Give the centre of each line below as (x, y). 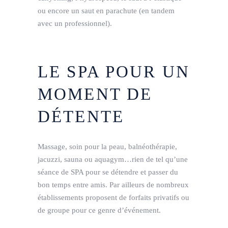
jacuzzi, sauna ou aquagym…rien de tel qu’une (113, 160)
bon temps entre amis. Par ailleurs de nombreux (113, 185)
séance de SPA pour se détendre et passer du (108, 172)
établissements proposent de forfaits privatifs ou (113, 198)
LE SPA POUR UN (114, 72)
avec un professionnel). (75, 24)
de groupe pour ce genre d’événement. (99, 210)
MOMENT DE (95, 94)
